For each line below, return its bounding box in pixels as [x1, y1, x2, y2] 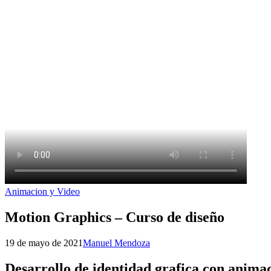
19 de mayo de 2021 [5, 238, 83, 249]
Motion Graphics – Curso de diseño [5, 209, 224, 226]
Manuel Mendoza [83, 238, 150, 249]
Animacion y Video [5, 186, 80, 197]
